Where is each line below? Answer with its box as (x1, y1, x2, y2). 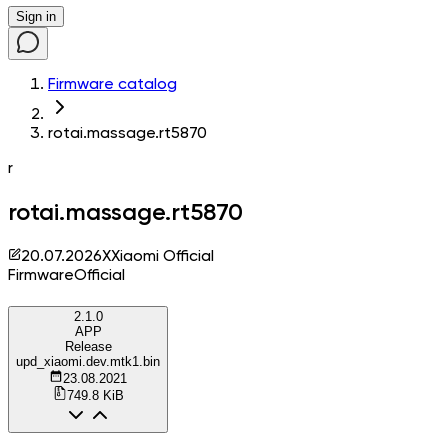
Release (64, 338, 112, 354)
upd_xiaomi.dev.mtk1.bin (16, 353, 160, 369)
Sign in (16, 9, 56, 24)
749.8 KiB (66, 387, 124, 403)
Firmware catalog (48, 77, 177, 93)
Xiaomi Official (111, 248, 214, 265)
